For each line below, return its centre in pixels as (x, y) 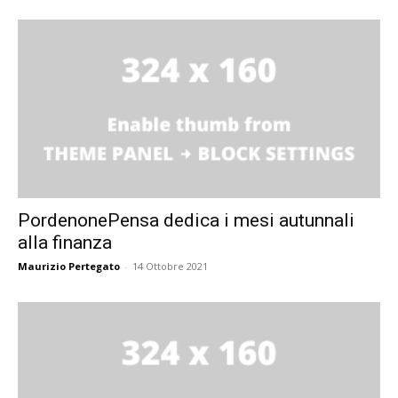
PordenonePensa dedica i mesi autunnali (186, 221)
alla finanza (65, 243)
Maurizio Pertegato (69, 267)
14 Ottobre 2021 (170, 267)
